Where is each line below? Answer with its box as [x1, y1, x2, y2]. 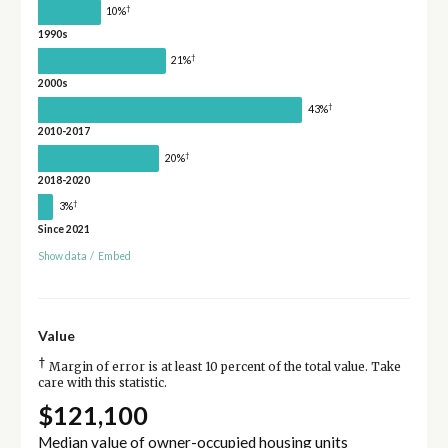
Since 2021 [37, 222, 90, 235]
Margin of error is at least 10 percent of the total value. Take [45, 359, 401, 374]
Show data [37, 249, 87, 262]
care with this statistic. [37, 375, 167, 390]
